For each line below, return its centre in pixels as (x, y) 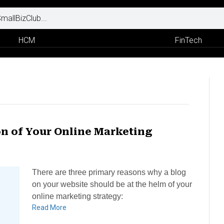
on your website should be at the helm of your (112, 184)
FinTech (188, 40)
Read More (49, 207)
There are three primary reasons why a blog (109, 172)
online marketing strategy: (77, 196)
